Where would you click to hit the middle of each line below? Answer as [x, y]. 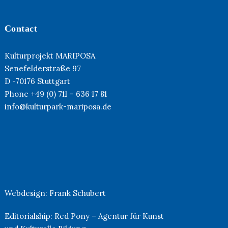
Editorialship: [29, 216]
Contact [21, 28]
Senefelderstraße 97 [42, 68]
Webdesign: [27, 193]
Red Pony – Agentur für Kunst [109, 216]
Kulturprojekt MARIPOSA [50, 55]
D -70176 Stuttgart [37, 81]
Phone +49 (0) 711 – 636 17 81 [55, 94]
